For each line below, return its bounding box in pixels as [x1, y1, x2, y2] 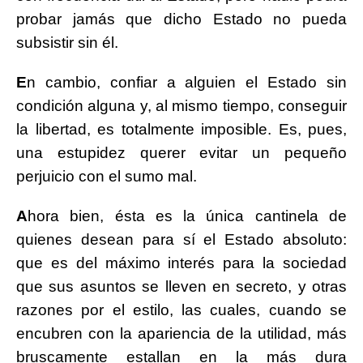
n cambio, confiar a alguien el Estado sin [27, 74, 347, 92]
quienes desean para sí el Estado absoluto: [16, 231, 347, 249]
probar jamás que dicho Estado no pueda [16, 11, 347, 28]
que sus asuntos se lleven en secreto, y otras [16, 278, 347, 296]
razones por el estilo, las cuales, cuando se [16, 301, 347, 319]
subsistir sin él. [16, 34, 118, 52]
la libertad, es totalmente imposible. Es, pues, [16, 121, 347, 139]
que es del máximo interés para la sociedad [16, 254, 347, 272]
